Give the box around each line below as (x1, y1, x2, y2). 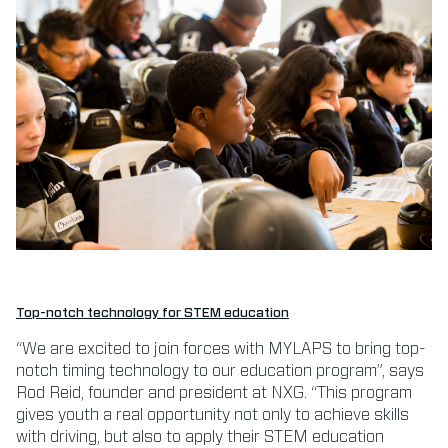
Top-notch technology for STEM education (16, 305, 289, 320)
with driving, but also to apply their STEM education (16, 428, 384, 445)
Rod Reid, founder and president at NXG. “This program (16, 384, 412, 401)
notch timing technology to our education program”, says (16, 362, 424, 379)
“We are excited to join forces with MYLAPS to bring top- (16, 340, 426, 357)
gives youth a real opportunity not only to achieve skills (16, 406, 409, 423)
